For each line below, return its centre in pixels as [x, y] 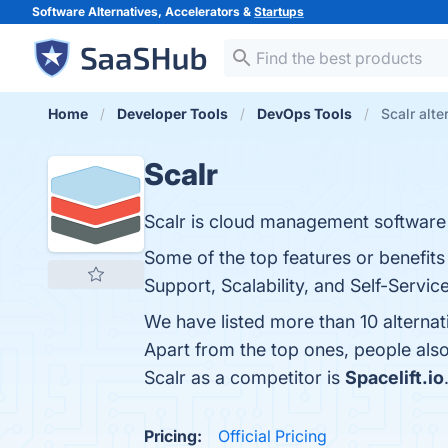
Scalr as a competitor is [244, 377]
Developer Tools [172, 113]
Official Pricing [272, 436]
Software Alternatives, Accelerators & [143, 11]
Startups [279, 11]
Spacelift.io [394, 377]
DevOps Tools [304, 113]
